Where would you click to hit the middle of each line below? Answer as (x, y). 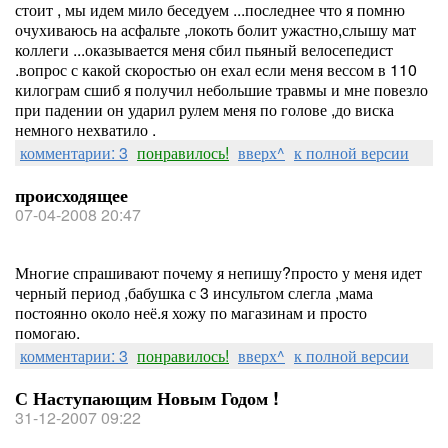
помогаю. (47, 332)
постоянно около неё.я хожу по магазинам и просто (191, 312)
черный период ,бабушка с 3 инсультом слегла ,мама (194, 292)
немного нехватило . (85, 129)
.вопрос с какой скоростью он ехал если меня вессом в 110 (216, 69)
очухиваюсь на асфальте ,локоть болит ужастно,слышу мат (215, 29)
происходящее (71, 195)
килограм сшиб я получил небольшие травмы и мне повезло (221, 89)
